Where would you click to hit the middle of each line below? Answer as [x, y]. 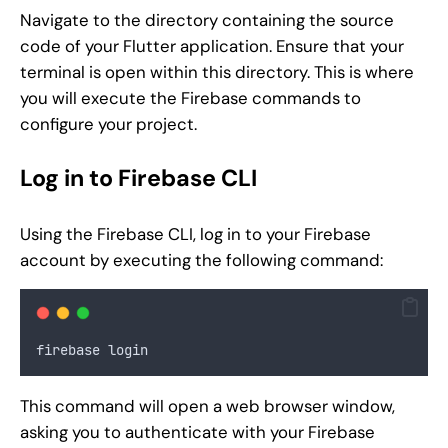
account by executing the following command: [201, 259]
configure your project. [108, 124]
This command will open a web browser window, [207, 406]
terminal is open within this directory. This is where [217, 72]
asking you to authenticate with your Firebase [197, 432]
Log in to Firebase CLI [138, 178]
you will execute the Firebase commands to [190, 98]
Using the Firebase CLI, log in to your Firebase [195, 233]
